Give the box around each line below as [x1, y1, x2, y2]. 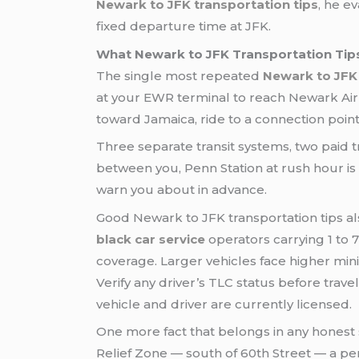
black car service [96, 231, 206, 247]
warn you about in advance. [96, 182, 268, 198]
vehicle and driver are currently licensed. [96, 296, 353, 312]
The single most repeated [96, 67, 264, 83]
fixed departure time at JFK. [96, 18, 272, 34]
